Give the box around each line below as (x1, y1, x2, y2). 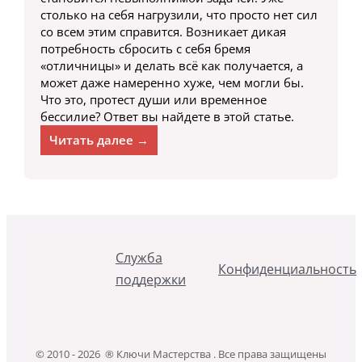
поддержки (116, 271, 186, 289)
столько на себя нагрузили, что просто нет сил (40, 6, 318, 23)
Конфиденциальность (218, 259, 356, 278)
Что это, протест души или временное (40, 91, 267, 108)
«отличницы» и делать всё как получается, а (40, 57, 303, 74)
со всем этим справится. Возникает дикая (40, 23, 286, 40)
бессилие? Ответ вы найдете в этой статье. (40, 108, 294, 125)
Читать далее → (48, 132, 149, 149)
